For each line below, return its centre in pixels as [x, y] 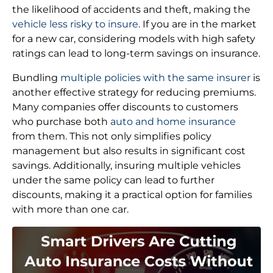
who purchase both [61, 122]
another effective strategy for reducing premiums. [134, 93]
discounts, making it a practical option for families [132, 195]
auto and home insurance [173, 122]
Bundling [36, 78]
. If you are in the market [197, 24]
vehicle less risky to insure [75, 24]
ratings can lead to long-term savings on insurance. [136, 54]
